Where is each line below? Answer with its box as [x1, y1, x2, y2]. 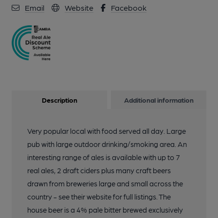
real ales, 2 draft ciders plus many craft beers [27, 166, 171, 175]
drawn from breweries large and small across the [27, 179, 183, 188]
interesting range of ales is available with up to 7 [27, 153, 180, 162]
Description [41, 96, 77, 104]
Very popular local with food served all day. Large [27, 127, 186, 136]
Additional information [124, 96, 194, 104]
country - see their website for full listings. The [27, 192, 171, 201]
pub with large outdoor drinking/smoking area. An [27, 140, 187, 149]
